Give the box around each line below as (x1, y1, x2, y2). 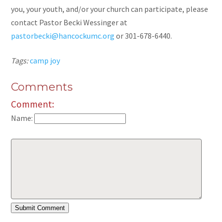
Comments (11, 80, 73, 94)
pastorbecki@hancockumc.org (11, 31, 115, 41)
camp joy (30, 55, 60, 66)
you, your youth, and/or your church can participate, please (11, 4, 209, 14)
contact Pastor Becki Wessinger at (11, 17, 128, 28)
